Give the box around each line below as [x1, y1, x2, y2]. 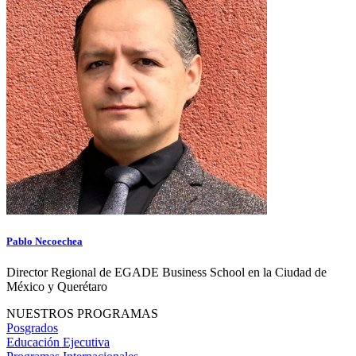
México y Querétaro [6, 280, 107, 294]
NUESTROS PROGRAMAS [6, 307, 158, 321]
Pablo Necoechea [6, 235, 83, 248]
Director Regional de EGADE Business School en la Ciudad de [6, 265, 327, 280]
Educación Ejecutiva [6, 335, 110, 350]
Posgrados [6, 321, 58, 335]
